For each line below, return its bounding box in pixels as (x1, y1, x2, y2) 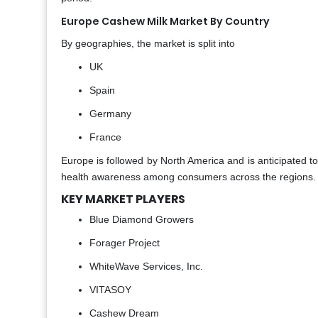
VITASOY (89, 284, 131, 296)
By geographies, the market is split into (61, 38, 235, 50)
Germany (89, 108, 131, 120)
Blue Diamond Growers (89, 214, 194, 226)
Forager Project (89, 237, 160, 249)
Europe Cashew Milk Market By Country (61, 14, 270, 29)
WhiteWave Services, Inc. (89, 261, 203, 273)
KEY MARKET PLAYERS (61, 191, 185, 208)
